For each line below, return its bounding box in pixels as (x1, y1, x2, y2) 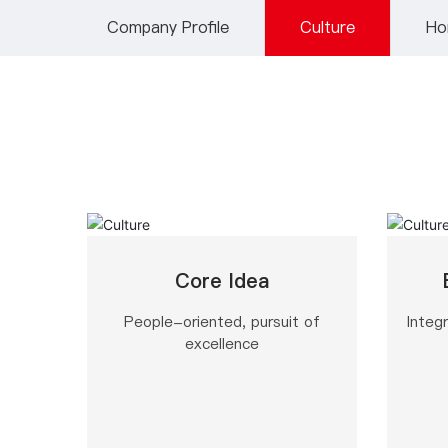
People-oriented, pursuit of (124, 310, 320, 332)
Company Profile (107, 16, 229, 39)
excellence (185, 332, 259, 354)
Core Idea (174, 266, 270, 295)
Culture (300, 16, 355, 39)
